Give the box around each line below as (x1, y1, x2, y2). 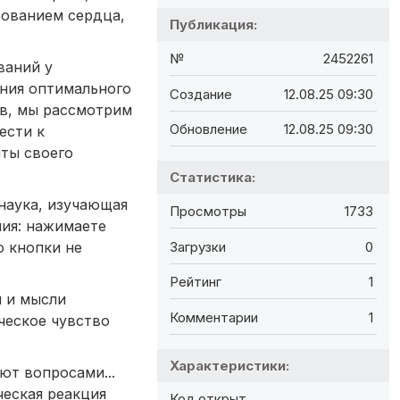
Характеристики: (170, 356, 289, 374)
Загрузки (170, 237, 226, 255)
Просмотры (170, 203, 246, 221)
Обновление (170, 120, 247, 137)
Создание (170, 85, 232, 103)
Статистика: (170, 168, 255, 186)
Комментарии (170, 308, 258, 326)
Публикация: (170, 15, 257, 33)
